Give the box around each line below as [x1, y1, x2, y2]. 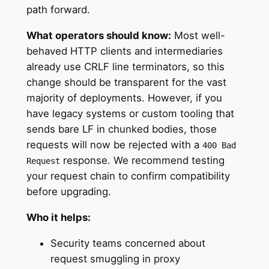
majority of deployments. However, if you [26, 92, 222, 104]
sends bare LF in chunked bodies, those [26, 123, 217, 136]
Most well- [171, 29, 225, 42]
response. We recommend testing [59, 154, 225, 167]
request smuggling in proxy [50, 252, 180, 265]
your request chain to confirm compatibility [26, 170, 230, 183]
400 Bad [202, 141, 236, 151]
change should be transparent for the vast [26, 76, 226, 89]
